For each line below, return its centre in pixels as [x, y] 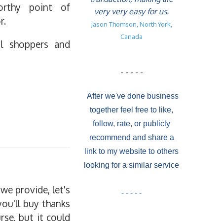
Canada [131, 37]
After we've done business [132, 96]
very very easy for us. [131, 12]
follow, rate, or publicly [131, 123]
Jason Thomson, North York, [131, 24]
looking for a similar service [131, 165]
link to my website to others [131, 151]
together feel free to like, [131, 110]
